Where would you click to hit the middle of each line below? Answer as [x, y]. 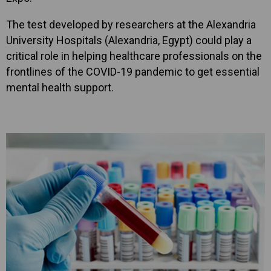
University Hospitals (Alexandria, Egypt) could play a [129, 40]
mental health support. [60, 87]
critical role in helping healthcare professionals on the [134, 56]
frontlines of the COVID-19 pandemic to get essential [133, 72]
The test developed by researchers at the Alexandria [131, 24]
